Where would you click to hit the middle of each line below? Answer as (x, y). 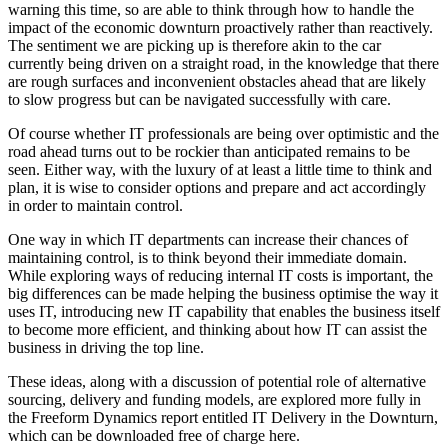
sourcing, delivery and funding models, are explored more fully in (214, 399)
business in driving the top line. (106, 347)
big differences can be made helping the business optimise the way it (223, 293)
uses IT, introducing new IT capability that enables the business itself (224, 311)
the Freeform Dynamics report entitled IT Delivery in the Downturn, (223, 417)
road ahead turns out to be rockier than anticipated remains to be (209, 151)
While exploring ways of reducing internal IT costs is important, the (220, 275)
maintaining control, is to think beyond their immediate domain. (207, 257)
